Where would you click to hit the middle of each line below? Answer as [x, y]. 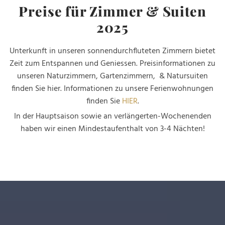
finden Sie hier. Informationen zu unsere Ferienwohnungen [113, 89]
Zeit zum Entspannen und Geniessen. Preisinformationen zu [113, 64]
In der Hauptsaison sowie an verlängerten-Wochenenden [113, 116]
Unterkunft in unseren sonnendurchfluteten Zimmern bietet [113, 51]
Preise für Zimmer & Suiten [113, 11]
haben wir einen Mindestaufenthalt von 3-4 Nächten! [113, 129]
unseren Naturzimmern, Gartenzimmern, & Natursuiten [113, 76]
